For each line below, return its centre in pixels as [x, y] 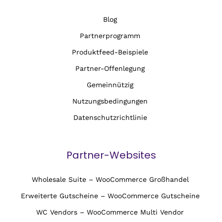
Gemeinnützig [110, 85]
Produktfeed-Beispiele [110, 52]
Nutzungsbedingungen [110, 101]
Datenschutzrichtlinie [110, 118]
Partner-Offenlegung [110, 69]
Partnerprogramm [110, 36]
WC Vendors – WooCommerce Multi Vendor [110, 212]
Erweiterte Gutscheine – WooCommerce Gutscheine [110, 196]
